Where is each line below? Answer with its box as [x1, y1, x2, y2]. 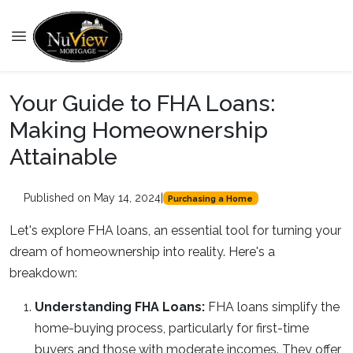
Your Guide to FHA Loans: [9, 90, 275, 117]
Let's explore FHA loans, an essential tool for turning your [9, 223, 341, 238]
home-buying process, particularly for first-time [35, 321, 309, 336]
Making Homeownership [9, 117, 268, 143]
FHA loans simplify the [208, 299, 340, 314]
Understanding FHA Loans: [35, 299, 208, 314]
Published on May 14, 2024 [23, 191, 161, 204]
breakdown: [9, 266, 77, 281]
